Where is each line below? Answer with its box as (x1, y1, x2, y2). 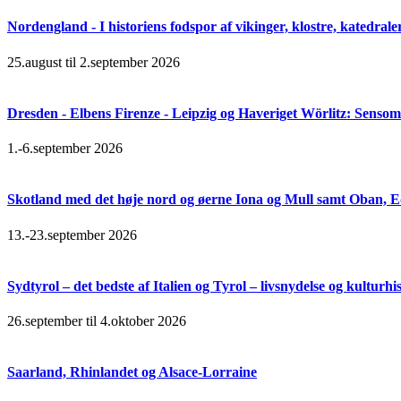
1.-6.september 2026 (7, 141, 123, 157)
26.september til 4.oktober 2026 (7, 313, 186, 329)
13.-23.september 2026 (7, 226, 137, 243)
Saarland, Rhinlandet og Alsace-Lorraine (7, 364, 257, 380)
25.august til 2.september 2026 (7, 54, 180, 70)
